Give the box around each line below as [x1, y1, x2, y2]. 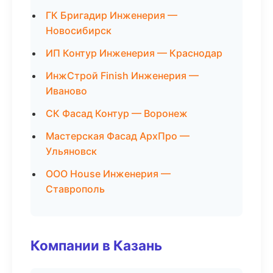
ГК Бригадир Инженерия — [46, 9, 177, 21]
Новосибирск [46, 24, 112, 37]
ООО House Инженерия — [46, 168, 171, 180]
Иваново [46, 85, 87, 97]
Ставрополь [46, 183, 105, 195]
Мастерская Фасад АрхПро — [46, 130, 190, 142]
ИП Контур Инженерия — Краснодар [46, 47, 222, 59]
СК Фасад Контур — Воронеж [46, 107, 188, 119]
